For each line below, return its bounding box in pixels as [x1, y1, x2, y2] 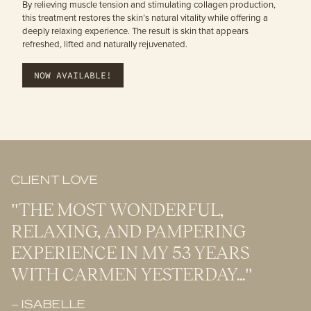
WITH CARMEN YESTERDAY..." [11, 267, 253, 285]
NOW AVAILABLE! [34, 69, 112, 82]
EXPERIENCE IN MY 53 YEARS [11, 245, 249, 264]
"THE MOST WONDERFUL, [11, 202, 224, 221]
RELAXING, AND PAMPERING [11, 224, 246, 242]
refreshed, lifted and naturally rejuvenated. [22, 37, 187, 51]
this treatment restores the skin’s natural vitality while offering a [22, 11, 268, 25]
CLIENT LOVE [11, 174, 99, 187]
